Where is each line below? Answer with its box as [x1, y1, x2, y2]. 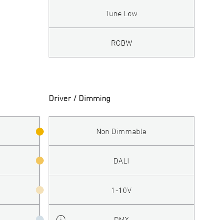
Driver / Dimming [48, 93, 110, 103]
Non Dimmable [96, 127, 147, 136]
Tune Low [105, 8, 137, 18]
